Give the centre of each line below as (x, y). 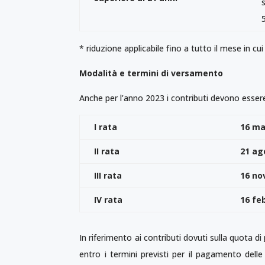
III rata (108, 175)
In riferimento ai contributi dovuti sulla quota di (172, 237)
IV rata (109, 199)
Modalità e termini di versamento (151, 73)
